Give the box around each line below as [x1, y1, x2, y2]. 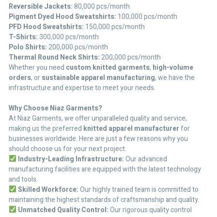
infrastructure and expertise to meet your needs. [9, 82, 155, 93]
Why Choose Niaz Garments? [9, 103, 102, 113]
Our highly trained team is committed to [78, 184, 199, 195]
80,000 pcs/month [73, 1, 130, 12]
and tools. [9, 174, 38, 185]
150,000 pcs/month [84, 21, 145, 32]
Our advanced [124, 154, 167, 164]
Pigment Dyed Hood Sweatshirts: [9, 11, 116, 22]
